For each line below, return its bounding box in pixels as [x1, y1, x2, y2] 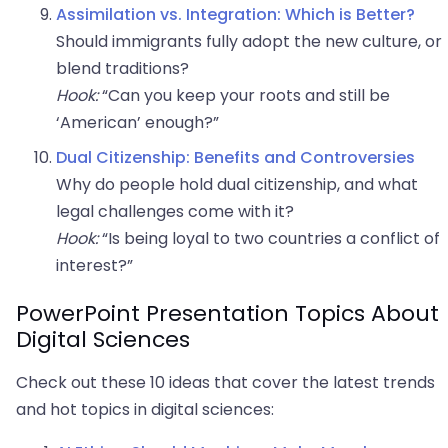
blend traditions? [56, 57, 189, 81]
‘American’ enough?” [56, 111, 219, 135]
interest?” [56, 254, 133, 278]
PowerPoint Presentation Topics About [16, 298, 439, 330]
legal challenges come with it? [56, 200, 294, 224]
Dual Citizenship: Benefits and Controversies [56, 146, 415, 170]
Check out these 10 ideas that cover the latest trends [16, 371, 435, 395]
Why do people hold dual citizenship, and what [56, 173, 418, 197]
